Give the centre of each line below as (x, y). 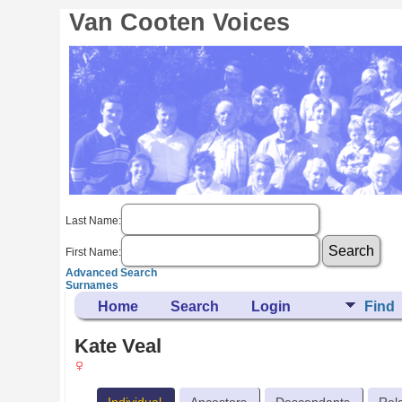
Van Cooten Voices (180, 22)
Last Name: (94, 220)
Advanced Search (112, 273)
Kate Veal (118, 346)
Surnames (92, 285)
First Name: (94, 252)
